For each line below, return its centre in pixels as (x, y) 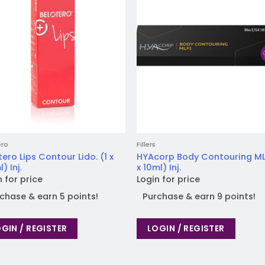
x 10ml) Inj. (159, 167)
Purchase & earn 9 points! (199, 197)
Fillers (146, 145)
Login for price (169, 180)
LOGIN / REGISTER (186, 229)
